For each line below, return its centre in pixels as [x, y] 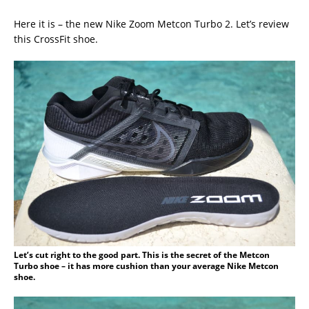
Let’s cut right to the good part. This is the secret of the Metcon [142, 255]
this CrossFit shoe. [56, 39]
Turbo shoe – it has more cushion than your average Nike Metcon [146, 266]
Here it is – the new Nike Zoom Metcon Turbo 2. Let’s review [151, 23]
